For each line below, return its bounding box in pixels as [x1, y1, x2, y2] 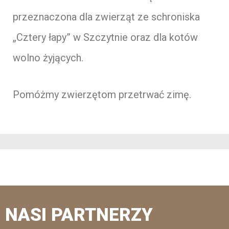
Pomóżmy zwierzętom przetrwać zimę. [13, 88, 191, 101]
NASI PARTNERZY [5, 204, 153, 225]
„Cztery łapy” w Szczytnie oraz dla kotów [13, 31, 198, 43]
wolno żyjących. [13, 51, 83, 64]
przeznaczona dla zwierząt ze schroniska [13, 10, 200, 23]
